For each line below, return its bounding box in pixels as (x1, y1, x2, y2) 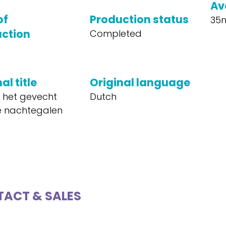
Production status (89, 12, 189, 27)
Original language (89, 75, 190, 90)
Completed (89, 27, 142, 40)
